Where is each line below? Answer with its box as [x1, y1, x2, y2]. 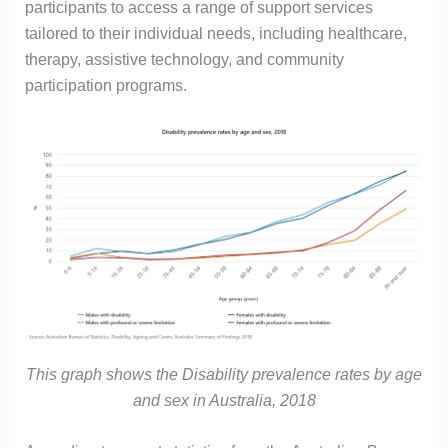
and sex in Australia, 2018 [132, 391, 316, 409]
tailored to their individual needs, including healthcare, [24, 24, 407, 42]
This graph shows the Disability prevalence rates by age [26, 365, 422, 383]
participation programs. [24, 76, 187, 94]
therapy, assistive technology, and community [24, 50, 344, 68]
